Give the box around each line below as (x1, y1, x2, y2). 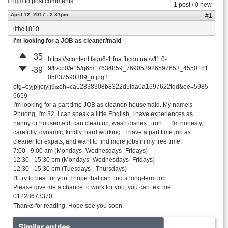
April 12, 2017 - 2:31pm (11, 12, 68, 17)
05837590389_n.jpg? (48, 74, 108, 81)
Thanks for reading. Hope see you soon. (13, 202, 124, 209)
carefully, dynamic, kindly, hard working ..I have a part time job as (13, 129, 191, 136)
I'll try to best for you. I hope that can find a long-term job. (13, 175, 167, 182)
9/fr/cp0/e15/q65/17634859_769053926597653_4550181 (48, 65, 208, 72)
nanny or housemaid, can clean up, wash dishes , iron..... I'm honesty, (13, 120, 203, 127)
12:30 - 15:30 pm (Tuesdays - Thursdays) (13, 165, 127, 173)
